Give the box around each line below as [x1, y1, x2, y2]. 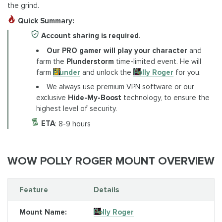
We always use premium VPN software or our [47, 82, 195, 91]
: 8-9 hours [55, 119, 91, 128]
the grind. [7, 1, 39, 10]
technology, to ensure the [121, 93, 210, 102]
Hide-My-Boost [68, 93, 122, 102]
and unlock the [80, 67, 134, 77]
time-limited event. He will [114, 56, 202, 66]
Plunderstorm [66, 56, 114, 66]
